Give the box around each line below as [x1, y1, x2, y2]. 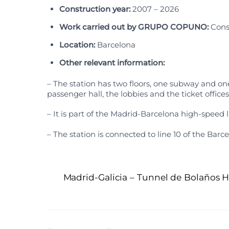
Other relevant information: [59, 57, 165, 67]
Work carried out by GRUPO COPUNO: [59, 21, 211, 32]
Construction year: [59, 4, 132, 14]
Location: [59, 39, 97, 50]
